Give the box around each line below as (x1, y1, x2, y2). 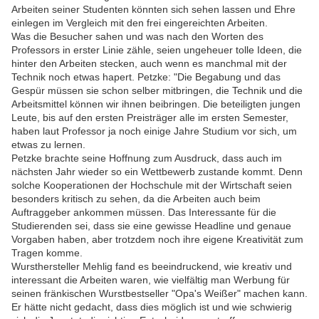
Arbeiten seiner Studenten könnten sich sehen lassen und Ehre (11, 4, 296, 16)
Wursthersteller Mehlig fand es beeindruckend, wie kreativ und (11, 261, 292, 273)
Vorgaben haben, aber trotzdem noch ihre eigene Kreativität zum (11, 234, 303, 246)
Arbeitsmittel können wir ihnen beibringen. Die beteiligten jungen (11, 98, 300, 110)
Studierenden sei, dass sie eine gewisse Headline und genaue (11, 220, 291, 232)
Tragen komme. (11, 247, 83, 259)
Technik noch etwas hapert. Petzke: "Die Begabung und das (11, 71, 281, 83)
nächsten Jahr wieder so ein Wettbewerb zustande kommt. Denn (11, 166, 303, 178)
